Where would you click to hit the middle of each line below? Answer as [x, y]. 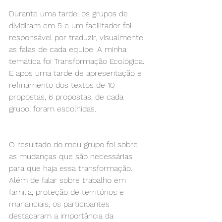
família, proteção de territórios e [68, 192]
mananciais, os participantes [60, 204]
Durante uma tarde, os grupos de [70, 14]
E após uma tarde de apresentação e [77, 73]
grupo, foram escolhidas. [53, 109]
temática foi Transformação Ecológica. [78, 61]
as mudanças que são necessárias [72, 156]
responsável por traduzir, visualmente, [78, 37]
